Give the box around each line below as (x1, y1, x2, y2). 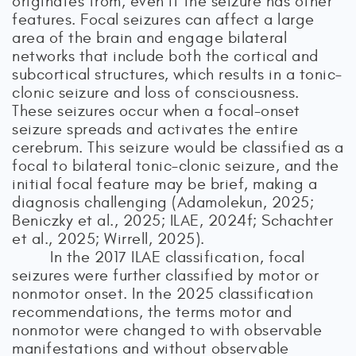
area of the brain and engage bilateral (12, 29, 287, 47)
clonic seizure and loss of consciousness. (12, 83, 300, 102)
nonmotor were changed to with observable (12, 321, 322, 339)
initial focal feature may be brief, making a (12, 175, 317, 193)
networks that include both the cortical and (12, 47, 319, 65)
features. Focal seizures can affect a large (12, 10, 315, 29)
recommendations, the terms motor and (12, 303, 292, 321)
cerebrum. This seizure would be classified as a (12, 138, 344, 157)
